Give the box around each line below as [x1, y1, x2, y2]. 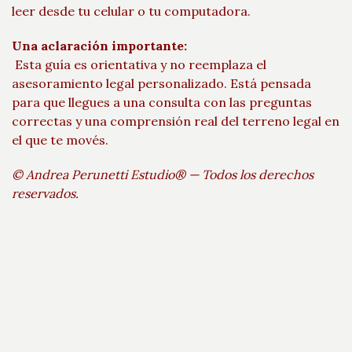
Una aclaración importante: [12, 38, 187, 53]
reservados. [12, 185, 79, 201]
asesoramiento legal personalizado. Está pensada [12, 75, 311, 91]
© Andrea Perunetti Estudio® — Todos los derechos [12, 167, 313, 182]
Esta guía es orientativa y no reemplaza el [12, 57, 266, 72]
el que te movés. [12, 132, 108, 148]
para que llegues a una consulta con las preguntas [12, 94, 312, 110]
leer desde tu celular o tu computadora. [12, 3, 251, 19]
